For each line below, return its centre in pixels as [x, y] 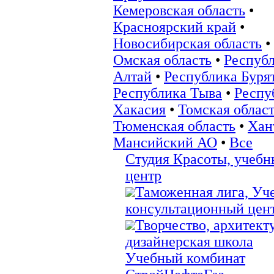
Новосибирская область [187, 43]
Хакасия [139, 109]
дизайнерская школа [189, 241]
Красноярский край [175, 27]
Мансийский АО [165, 142]
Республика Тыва [168, 93]
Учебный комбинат [185, 258]
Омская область [162, 60]
